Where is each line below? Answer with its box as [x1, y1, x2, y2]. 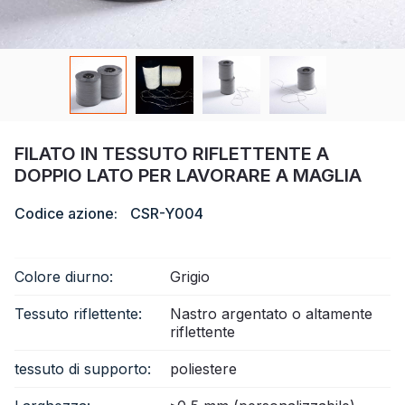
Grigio [170, 267, 210, 286]
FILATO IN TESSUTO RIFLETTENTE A [14, 142, 329, 165]
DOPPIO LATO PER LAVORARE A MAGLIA [14, 164, 362, 186]
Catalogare [18, 42, 99, 61]
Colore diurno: [14, 267, 113, 286]
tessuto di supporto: [14, 359, 151, 378]
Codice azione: [14, 203, 121, 222]
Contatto [18, 118, 82, 137]
